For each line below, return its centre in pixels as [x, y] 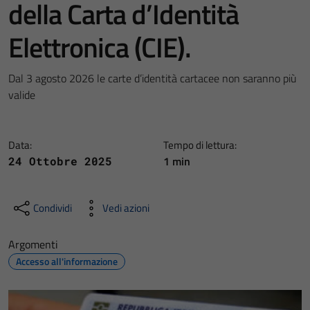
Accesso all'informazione [67, 261]
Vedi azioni [126, 208]
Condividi [53, 208]
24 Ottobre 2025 [60, 161]
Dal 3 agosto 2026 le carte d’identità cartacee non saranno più [152, 78]
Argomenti [33, 244]
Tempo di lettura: [200, 145]
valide [22, 95]
